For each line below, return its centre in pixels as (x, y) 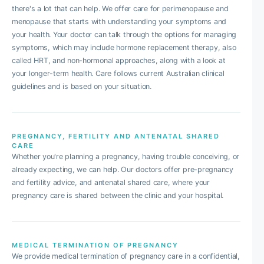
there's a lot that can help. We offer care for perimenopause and (120, 9)
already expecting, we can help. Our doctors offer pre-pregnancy (123, 169)
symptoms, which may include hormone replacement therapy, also (124, 47)
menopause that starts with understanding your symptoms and (119, 22)
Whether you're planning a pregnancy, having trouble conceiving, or (126, 156)
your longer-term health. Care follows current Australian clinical (118, 73)
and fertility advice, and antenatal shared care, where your (111, 182)
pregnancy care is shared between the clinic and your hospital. (118, 195)
